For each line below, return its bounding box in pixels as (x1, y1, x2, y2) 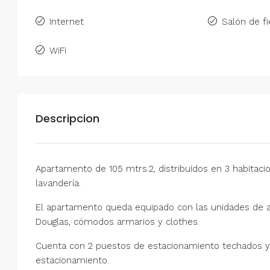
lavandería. (36, 177, 81, 189)
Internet (49, 16, 84, 27)
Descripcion (36, 110, 99, 126)
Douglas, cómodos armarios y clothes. (36, 216, 199, 227)
